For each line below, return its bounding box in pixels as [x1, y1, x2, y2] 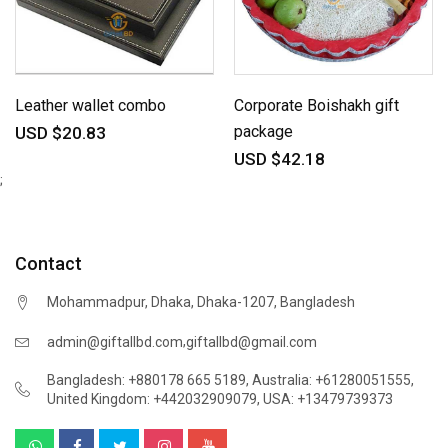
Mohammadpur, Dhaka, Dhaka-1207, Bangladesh [47, 294, 355, 310]
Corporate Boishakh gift [234, 96, 399, 115]
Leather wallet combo [15, 96, 166, 115]
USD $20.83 [15, 123, 106, 143]
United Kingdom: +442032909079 [47, 391, 257, 407]
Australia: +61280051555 [252, 372, 411, 388]
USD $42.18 [234, 149, 325, 169]
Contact [15, 253, 82, 274]
